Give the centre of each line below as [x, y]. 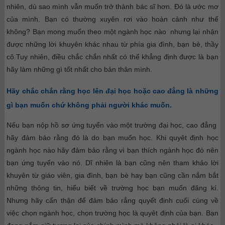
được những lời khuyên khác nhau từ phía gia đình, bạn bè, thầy [113, 44]
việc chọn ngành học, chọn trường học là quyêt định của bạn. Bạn [113, 213]
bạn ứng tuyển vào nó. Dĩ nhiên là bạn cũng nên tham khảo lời [113, 162]
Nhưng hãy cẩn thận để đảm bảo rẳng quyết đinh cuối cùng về [113, 200]
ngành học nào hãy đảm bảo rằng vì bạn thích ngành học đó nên [113, 150]
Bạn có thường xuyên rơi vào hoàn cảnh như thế [131, 19]
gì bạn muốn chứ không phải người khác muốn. [89, 105]
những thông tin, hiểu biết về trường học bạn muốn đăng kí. [113, 188]
